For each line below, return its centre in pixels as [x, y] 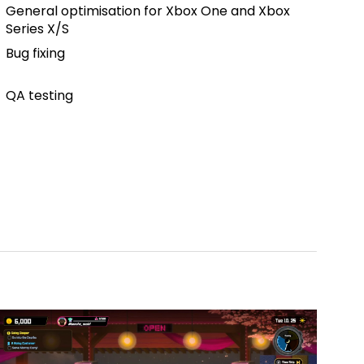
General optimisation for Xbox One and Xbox [148, 11]
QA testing [40, 95]
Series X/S [38, 29]
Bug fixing [36, 53]
